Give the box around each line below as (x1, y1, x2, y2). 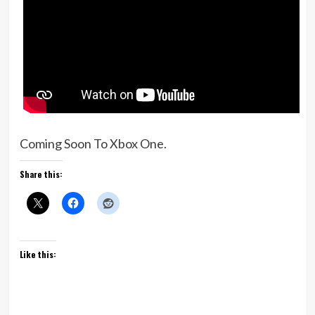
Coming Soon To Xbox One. (19, 135, 167, 151)
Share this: (19, 167, 63, 180)
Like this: (19, 247, 56, 260)
